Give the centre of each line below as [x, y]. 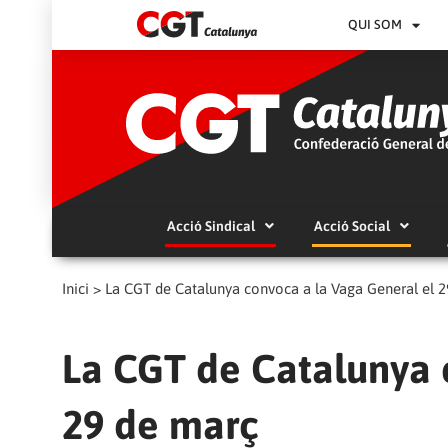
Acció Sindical [210, 225]
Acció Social [351, 225]
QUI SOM [375, 24]
